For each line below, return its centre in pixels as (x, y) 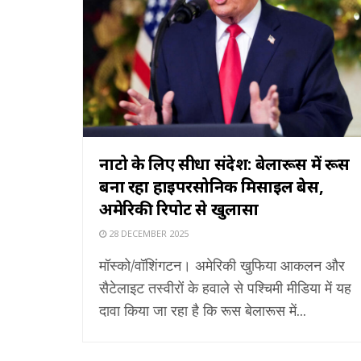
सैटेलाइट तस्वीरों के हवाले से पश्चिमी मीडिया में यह (225, 287)
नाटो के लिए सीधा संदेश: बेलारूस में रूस (225, 164)
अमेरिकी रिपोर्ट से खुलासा (179, 209)
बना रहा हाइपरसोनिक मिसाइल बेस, (212, 186)
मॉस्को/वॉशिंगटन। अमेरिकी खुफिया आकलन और (222, 265)
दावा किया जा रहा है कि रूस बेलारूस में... (203, 310)
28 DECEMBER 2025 (147, 233)
